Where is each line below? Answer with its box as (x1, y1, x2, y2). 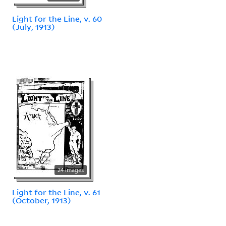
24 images (58, 165, 84, 174)
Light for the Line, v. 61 (12, 187, 100, 197)
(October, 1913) (12, 195, 71, 205)
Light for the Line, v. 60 (12, 13, 102, 24)
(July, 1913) (12, 21, 55, 32)
